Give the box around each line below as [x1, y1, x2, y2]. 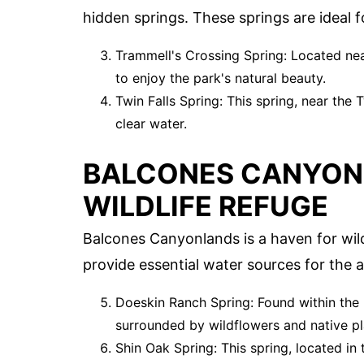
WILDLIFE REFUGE [83, 189, 328, 223]
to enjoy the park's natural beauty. [115, 69, 326, 86]
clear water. [115, 115, 187, 132]
